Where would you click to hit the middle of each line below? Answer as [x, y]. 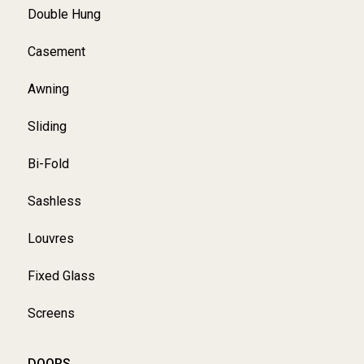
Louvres [50, 238]
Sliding [47, 126]
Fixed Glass [61, 275]
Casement [56, 51]
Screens [51, 313]
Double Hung [64, 14]
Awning [48, 89]
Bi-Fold [48, 163]
